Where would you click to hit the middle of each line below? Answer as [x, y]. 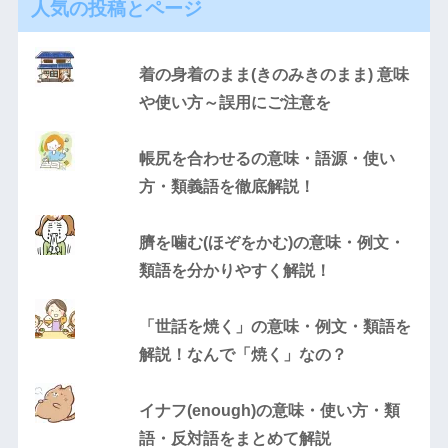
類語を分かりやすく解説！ [235, 271]
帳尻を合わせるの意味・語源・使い [267, 159]
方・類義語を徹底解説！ [227, 187]
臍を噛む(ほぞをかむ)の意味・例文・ [272, 243]
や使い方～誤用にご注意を [235, 103]
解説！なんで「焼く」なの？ [243, 355]
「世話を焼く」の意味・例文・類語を [275, 327]
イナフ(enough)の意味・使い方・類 [270, 411]
